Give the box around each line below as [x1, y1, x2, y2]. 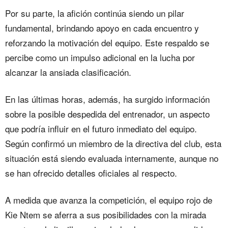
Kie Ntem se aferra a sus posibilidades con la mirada [5, 208, 206, 221]
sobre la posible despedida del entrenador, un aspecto [5, 107, 210, 121]
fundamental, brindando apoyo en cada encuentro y [5, 21, 199, 35]
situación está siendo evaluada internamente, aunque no [5, 152, 218, 165]
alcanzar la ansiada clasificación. [5, 66, 131, 79]
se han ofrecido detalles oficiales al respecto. [5, 166, 177, 180]
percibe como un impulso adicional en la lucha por [5, 51, 195, 64]
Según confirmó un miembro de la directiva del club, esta [5, 137, 221, 150]
